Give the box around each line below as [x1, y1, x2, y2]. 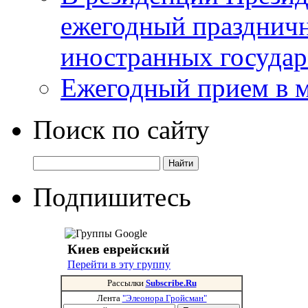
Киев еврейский [67, 241, 170, 257]
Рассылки [107, 278, 146, 289]
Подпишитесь [33, 182, 191, 212]
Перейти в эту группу [67, 258, 170, 271]
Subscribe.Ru [145, 278, 197, 289]
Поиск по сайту [33, 115, 210, 145]
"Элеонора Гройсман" [122, 293, 207, 304]
